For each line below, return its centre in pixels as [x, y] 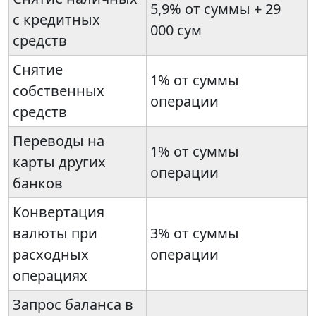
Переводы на [59, 141]
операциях [50, 276]
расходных [51, 255]
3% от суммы [195, 233]
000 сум [176, 30]
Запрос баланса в [73, 305]
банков [38, 183]
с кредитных [56, 20]
